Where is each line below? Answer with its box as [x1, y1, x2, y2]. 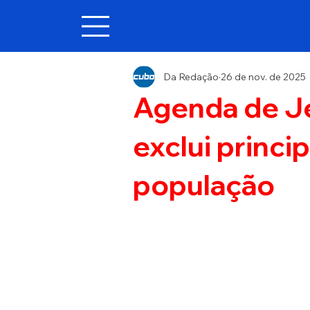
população [132, 167, 275, 202]
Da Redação [163, 70, 219, 83]
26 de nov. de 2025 [220, 70, 306, 83]
